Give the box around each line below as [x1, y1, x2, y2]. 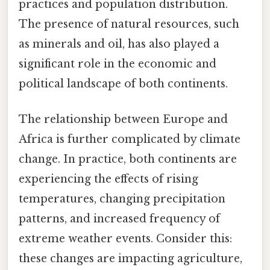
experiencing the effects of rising [19, 172, 198, 186]
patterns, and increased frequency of [19, 212, 220, 226]
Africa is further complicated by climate [19, 133, 240, 146]
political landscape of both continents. [19, 77, 228, 91]
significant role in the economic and [19, 57, 216, 71]
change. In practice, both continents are [19, 152, 237, 166]
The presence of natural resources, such [19, 17, 239, 31]
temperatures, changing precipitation [19, 192, 225, 206]
